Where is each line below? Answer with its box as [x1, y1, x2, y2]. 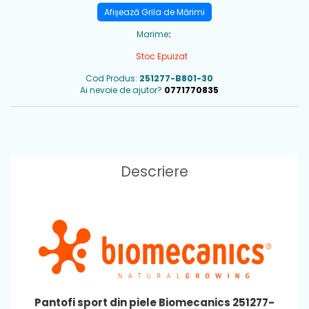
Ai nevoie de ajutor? [80, 84, 162, 96]
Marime [136, 28, 168, 40]
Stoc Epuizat [133, 50, 188, 62]
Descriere [121, 161, 188, 181]
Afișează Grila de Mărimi [104, 6, 205, 18]
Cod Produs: [86, 72, 137, 84]
